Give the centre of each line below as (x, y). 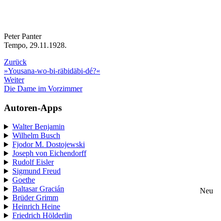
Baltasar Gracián (38, 189)
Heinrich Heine (36, 207)
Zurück (15, 62)
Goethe (23, 180)
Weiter (14, 79)
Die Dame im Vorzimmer (43, 88)
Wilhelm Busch (36, 136)
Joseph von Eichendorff (49, 153)
